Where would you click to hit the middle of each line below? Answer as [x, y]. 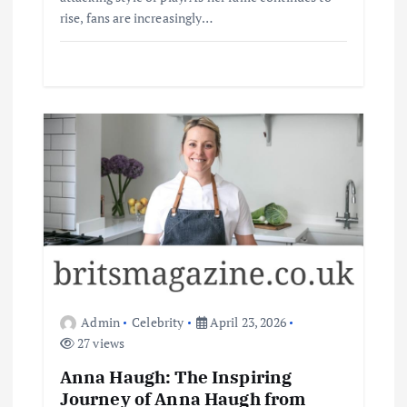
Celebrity [158, 322]
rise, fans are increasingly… [136, 18]
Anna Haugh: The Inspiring [176, 376]
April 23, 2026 [246, 322]
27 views [99, 342]
